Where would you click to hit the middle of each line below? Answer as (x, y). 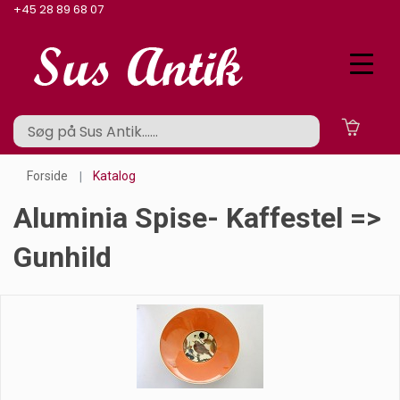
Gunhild (62, 257)
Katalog (114, 176)
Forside (47, 176)
